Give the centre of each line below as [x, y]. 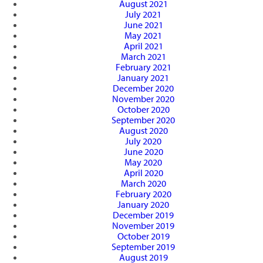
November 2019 [143, 226]
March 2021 [143, 57]
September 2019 [143, 247]
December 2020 [143, 88]
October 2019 [143, 236]
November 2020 [143, 99]
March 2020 [143, 183]
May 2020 [143, 162]
